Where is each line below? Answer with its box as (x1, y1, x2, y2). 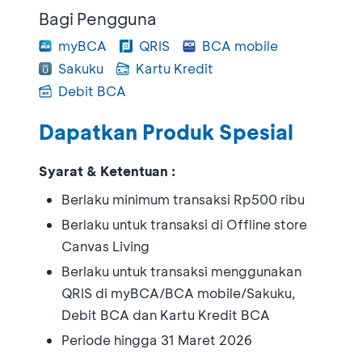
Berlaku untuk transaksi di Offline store (61, 215, 307, 233)
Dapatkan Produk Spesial (39, 118, 293, 145)
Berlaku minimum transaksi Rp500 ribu (61, 190, 305, 208)
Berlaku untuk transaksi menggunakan (61, 262, 301, 280)
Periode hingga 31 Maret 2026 (61, 330, 252, 348)
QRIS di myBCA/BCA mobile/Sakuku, (61, 284, 296, 301)
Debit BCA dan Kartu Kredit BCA (61, 305, 270, 323)
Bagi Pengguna (39, 7, 157, 29)
